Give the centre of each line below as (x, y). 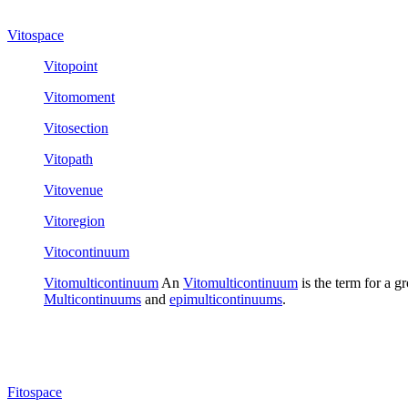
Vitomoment (79, 97)
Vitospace (36, 35)
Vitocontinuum (87, 251)
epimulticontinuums (226, 299)
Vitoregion (74, 220)
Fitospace (35, 392)
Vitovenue (73, 189)
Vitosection (76, 127)
